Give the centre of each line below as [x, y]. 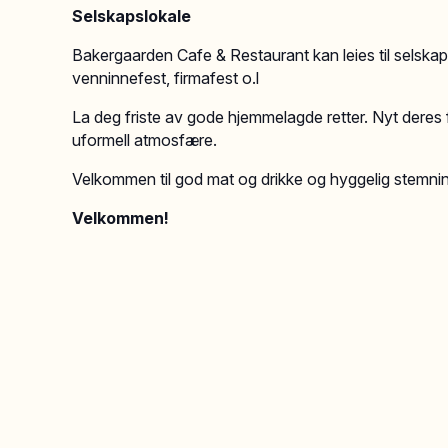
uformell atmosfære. [144, 140]
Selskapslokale [131, 16]
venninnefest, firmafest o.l [165, 78]
